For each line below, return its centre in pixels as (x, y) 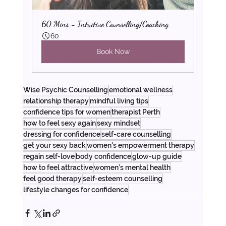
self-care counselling (136, 134)
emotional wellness (140, 90)
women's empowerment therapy (140, 146)
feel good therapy (52, 179)
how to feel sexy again (59, 123)
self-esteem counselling (122, 179)
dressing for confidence (62, 134)
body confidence (103, 157)
